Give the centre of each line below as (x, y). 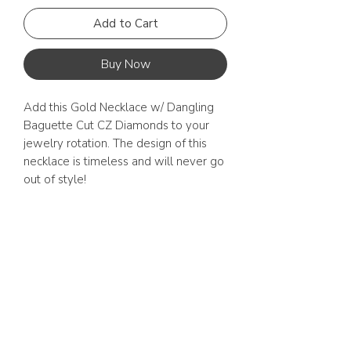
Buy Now (125, 65)
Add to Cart (125, 24)
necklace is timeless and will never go (124, 162)
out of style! (56, 180)
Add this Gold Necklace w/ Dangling (119, 108)
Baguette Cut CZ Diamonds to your (116, 126)
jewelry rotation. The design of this (115, 144)
